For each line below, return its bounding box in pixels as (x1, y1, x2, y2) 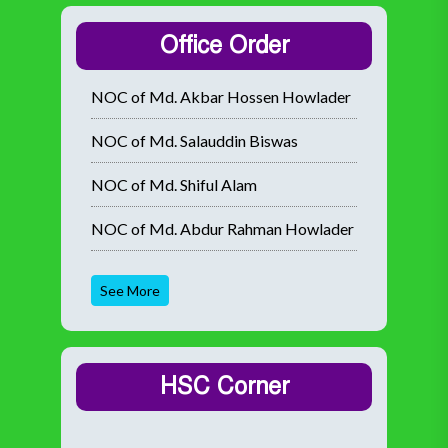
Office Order (159, 31, 289, 60)
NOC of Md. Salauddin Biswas (91, 131, 298, 150)
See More (100, 282, 160, 299)
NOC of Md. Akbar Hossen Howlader (91, 87, 351, 106)
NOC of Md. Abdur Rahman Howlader (91, 219, 354, 238)
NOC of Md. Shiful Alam (91, 175, 257, 194)
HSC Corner (159, 372, 289, 401)
